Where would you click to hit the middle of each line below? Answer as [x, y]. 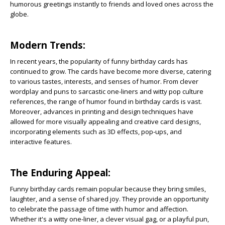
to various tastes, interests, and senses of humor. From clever [104, 82]
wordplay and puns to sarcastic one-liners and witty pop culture [107, 92]
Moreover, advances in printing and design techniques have [102, 112]
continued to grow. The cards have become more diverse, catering [110, 72]
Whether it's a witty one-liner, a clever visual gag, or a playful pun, [109, 219]
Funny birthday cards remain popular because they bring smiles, [108, 189]
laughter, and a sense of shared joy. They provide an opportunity [109, 199]
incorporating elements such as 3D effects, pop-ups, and [96, 132]
